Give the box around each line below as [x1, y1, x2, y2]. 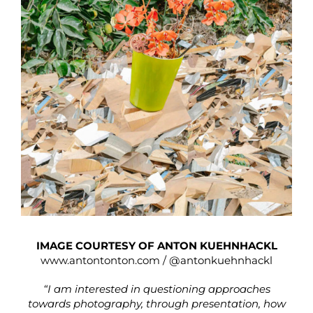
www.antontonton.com [41, 254, 160, 268]
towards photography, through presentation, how [27, 297, 286, 311]
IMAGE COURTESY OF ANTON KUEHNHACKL [36, 239, 277, 253]
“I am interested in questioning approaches [43, 282, 270, 296]
